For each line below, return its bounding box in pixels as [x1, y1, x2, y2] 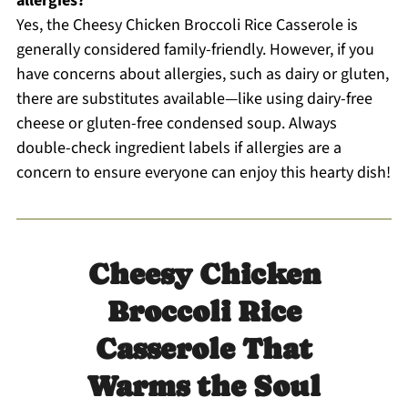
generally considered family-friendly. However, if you [15, 37, 374, 61]
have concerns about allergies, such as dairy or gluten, [15, 62, 389, 86]
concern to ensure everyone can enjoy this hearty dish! [15, 160, 391, 184]
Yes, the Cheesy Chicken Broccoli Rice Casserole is [15, 13, 358, 36]
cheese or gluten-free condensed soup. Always [15, 111, 337, 135]
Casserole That [96, 331, 312, 365]
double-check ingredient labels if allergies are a [15, 136, 342, 159]
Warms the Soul [87, 369, 321, 403]
